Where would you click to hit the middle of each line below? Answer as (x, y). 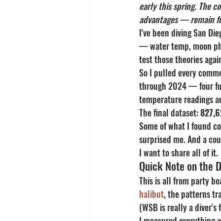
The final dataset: (170, 113)
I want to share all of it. (179, 153)
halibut (151, 194)
